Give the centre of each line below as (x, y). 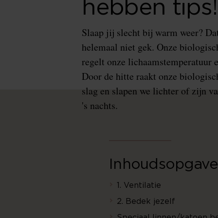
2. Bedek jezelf (146, 201)
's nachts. (100, 105)
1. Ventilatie (139, 185)
